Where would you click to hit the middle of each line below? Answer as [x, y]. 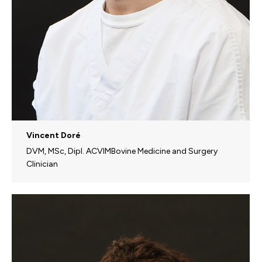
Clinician [42, 164]
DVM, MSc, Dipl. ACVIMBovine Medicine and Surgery [122, 151]
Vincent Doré [54, 135]
